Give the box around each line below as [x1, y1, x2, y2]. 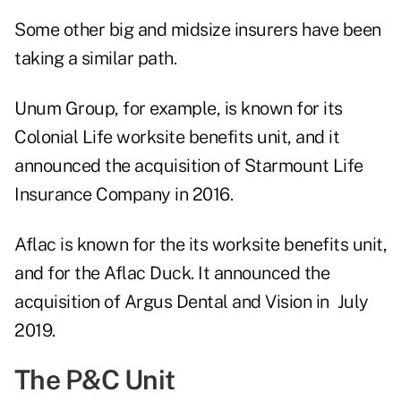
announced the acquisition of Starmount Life [14, 155, 363, 177]
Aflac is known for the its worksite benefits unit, [14, 234, 387, 256]
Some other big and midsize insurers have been [14, 19, 381, 41]
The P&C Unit [14, 363, 175, 397]
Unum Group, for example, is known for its [14, 98, 343, 120]
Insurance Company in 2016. [14, 183, 233, 206]
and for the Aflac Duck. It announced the [14, 262, 329, 285]
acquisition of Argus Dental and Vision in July [14, 291, 369, 313]
